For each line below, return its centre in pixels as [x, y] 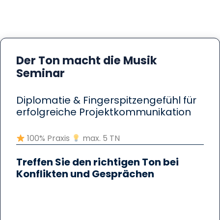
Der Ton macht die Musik [87, 61]
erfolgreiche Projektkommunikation [104, 112]
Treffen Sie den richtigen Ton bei [97, 162]
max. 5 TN [100, 138]
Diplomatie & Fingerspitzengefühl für [106, 100]
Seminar [41, 73]
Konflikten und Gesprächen [85, 174]
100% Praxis [49, 138]
